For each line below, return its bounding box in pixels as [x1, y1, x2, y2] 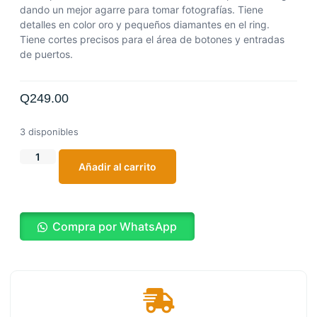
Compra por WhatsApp [52, 219, 177, 234]
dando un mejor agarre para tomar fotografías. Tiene [20, 4, 263, 16]
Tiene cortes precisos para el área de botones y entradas [20, 33, 284, 45]
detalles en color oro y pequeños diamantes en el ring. [20, 18, 270, 30]
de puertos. [20, 48, 73, 60]
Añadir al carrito [78, 161, 156, 173]
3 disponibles [20, 126, 79, 137]
